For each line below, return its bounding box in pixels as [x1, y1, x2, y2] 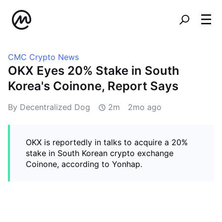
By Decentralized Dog [8, 102, 90, 112]
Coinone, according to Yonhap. [26, 159, 142, 169]
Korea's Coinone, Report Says [8, 79, 178, 93]
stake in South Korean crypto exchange [26, 148, 173, 158]
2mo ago [128, 102, 162, 112]
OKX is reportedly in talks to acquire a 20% [26, 137, 188, 147]
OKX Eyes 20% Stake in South [8, 63, 179, 78]
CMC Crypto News [8, 52, 79, 62]
